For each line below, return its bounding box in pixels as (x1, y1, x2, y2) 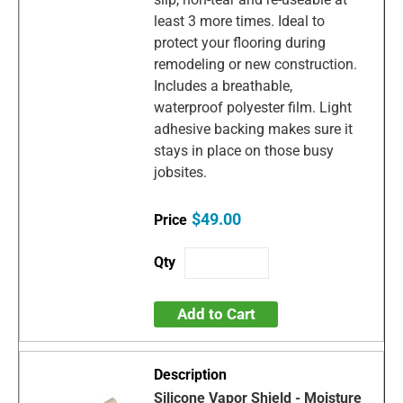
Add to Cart (176, 304, 255, 323)
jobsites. (154, 164, 211, 182)
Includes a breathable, (154, 77, 293, 95)
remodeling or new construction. (154, 56, 358, 74)
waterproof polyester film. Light (154, 99, 353, 117)
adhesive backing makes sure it (154, 121, 354, 139)
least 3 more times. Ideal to (154, 13, 326, 31)
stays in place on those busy (154, 142, 335, 160)
